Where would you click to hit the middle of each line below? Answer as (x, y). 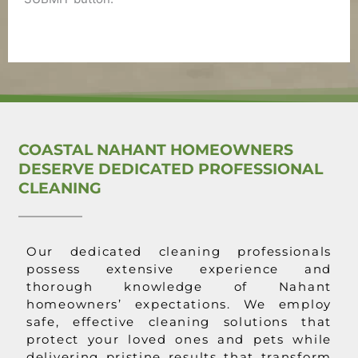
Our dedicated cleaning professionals (179, 252)
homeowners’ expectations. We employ (179, 304)
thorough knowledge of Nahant (179, 287)
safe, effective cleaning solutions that (179, 322)
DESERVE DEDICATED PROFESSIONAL (171, 169)
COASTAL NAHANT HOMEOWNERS (156, 150)
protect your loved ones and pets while (179, 340)
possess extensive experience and (179, 269)
